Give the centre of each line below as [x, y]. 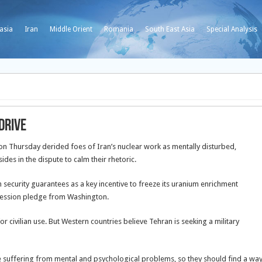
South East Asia [170, 29]
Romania [119, 29]
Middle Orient [71, 29]
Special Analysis [232, 29]
